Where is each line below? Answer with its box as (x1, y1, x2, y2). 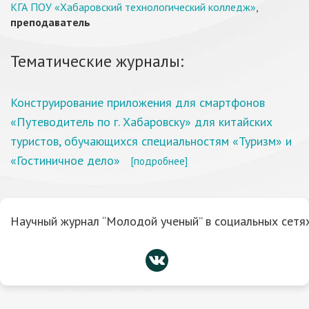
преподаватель (10, 15, 90, 29)
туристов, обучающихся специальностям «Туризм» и (10, 133, 292, 149)
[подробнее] (130, 154, 188, 168)
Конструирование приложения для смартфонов (10, 94, 265, 110)
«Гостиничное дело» (10, 152, 120, 168)
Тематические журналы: (10, 50, 183, 72)
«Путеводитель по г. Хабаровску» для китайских (10, 114, 272, 130)
